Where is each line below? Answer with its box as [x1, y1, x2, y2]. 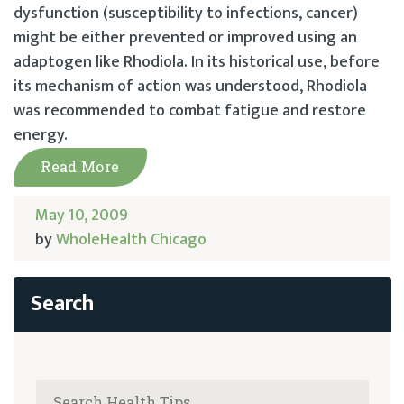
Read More [41, 157, 120, 177]
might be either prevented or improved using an [14, 24, 357, 52]
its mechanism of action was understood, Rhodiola [14, 73, 367, 101]
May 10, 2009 [35, 202, 128, 230]
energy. [14, 122, 68, 150]
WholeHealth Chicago [56, 226, 207, 254]
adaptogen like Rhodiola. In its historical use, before [14, 49, 380, 77]
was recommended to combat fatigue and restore [14, 97, 366, 125]
